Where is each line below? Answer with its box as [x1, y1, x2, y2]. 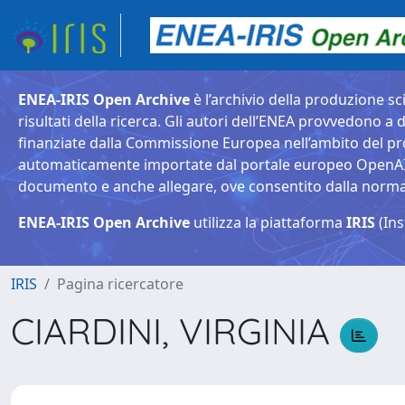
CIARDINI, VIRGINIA [11, 308, 340, 353]
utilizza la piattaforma [190, 212, 346, 232]
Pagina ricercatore [57, 274, 184, 294]
